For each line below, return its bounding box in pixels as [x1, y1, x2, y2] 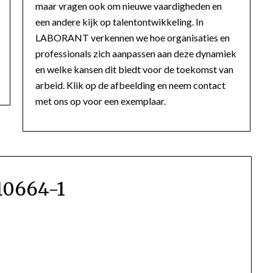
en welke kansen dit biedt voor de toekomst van [35, 63, 234, 75]
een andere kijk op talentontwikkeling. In [35, 15, 204, 27]
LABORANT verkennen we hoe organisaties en [35, 31, 230, 43]
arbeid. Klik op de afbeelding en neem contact [35, 79, 226, 91]
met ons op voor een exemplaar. [35, 94, 166, 107]
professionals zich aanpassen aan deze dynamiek [35, 47, 237, 59]
